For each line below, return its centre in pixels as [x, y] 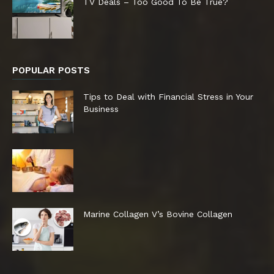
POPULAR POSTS [51, 70]
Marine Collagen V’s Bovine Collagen [158, 214]
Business [101, 109]
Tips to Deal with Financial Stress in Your [168, 96]
